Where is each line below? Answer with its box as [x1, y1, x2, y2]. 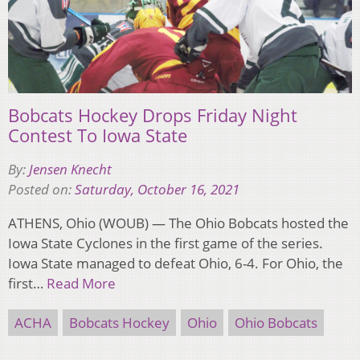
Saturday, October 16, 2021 [75, 180, 239, 199]
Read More [47, 274, 116, 293]
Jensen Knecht [29, 160, 112, 179]
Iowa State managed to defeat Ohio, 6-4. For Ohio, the [8, 254, 343, 273]
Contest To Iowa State [8, 123, 187, 148]
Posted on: [8, 180, 75, 199]
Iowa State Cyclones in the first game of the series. [8, 234, 323, 253]
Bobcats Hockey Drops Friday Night [8, 103, 297, 128]
